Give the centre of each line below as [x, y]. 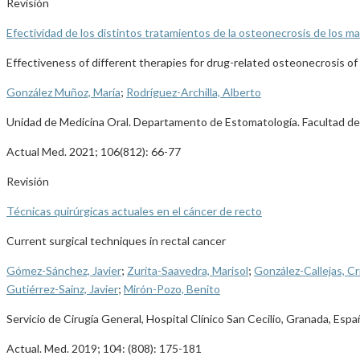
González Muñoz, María [63, 92]
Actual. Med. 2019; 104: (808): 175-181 [104, 349]
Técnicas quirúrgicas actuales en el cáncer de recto [134, 211]
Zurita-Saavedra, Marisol [188, 271]
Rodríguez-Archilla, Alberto [194, 92]
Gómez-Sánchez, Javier [64, 271]
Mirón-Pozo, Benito [172, 289]
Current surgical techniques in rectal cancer [116, 241]
